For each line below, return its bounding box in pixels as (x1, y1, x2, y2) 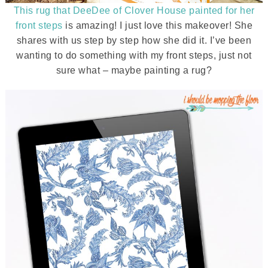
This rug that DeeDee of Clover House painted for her (13, 5, 255, 16)
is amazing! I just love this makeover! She (62, 20, 252, 31)
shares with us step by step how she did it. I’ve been (16, 35, 252, 45)
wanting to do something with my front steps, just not (16, 50, 252, 60)
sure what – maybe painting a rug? (56, 65, 212, 75)
